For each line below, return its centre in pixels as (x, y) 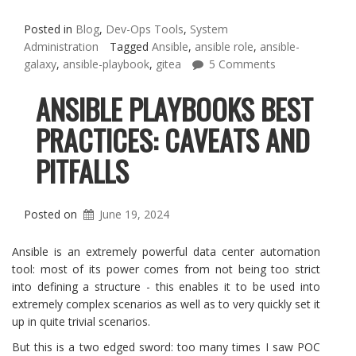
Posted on (52, 214)
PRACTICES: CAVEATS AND (173, 139)
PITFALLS (82, 170)
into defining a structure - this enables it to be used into (166, 286)
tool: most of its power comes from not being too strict (166, 269)
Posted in (50, 29)
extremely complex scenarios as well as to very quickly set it (166, 304)
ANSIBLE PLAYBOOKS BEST (174, 108)
